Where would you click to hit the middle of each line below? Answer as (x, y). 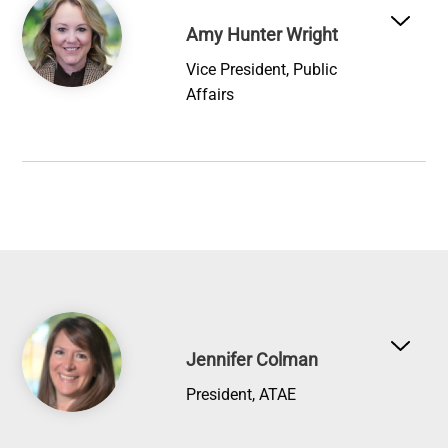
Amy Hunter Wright (262, 34)
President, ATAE (241, 395)
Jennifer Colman (252, 360)
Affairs (210, 94)
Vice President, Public (262, 69)
